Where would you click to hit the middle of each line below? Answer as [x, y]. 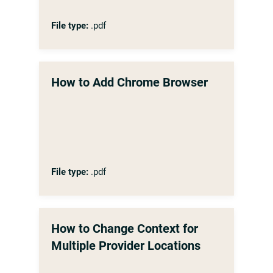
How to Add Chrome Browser [129, 82]
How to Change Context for [125, 229]
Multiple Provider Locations [126, 246]
